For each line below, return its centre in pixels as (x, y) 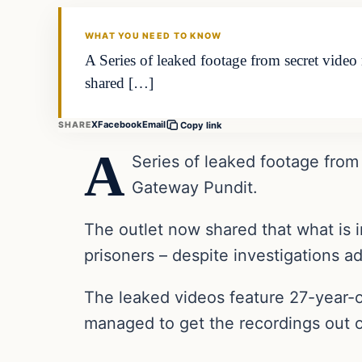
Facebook (120, 125)
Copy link (202, 125)
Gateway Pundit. (195, 187)
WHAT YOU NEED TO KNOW (153, 36)
